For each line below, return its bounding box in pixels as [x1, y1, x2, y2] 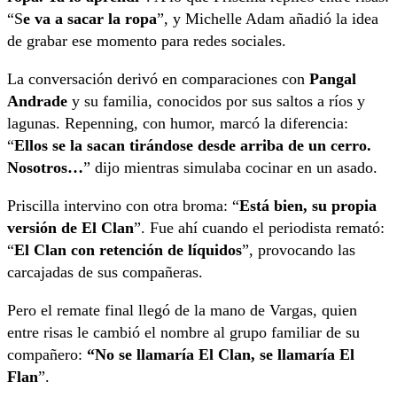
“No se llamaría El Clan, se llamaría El [87, 346, 354, 364]
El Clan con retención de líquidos [14, 241, 242, 260]
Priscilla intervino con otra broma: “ [7, 197, 239, 215]
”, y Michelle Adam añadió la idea [157, 10, 378, 28]
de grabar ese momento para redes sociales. [7, 32, 286, 51]
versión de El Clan [7, 219, 134, 237]
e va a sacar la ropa [23, 10, 157, 28]
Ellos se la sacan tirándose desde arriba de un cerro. [14, 136, 371, 155]
